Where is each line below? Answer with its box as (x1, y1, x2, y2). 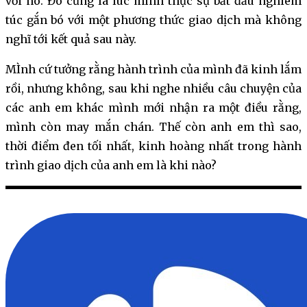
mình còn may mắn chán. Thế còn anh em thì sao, (5, 120, 302, 134)
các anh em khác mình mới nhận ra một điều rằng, (5, 101, 302, 115)
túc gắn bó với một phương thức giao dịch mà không (5, 13, 302, 27)
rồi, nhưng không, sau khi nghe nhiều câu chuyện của (5, 82, 302, 96)
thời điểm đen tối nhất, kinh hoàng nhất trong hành (5, 139, 302, 153)
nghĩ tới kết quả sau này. (5, 32, 136, 47)
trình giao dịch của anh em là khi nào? (5, 158, 217, 173)
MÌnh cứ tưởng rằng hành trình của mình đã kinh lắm (5, 62, 302, 77)
